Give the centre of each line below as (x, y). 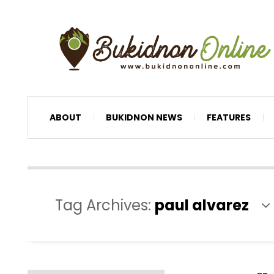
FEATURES (229, 117)
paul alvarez (202, 205)
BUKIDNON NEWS (144, 117)
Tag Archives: (105, 205)
